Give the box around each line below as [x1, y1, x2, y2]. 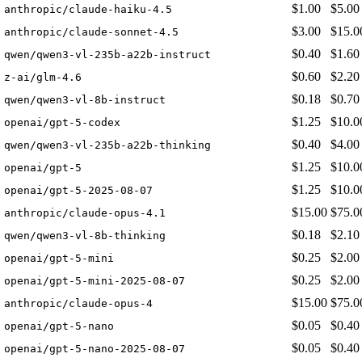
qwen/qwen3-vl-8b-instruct [4, 94, 166, 107]
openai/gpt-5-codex [4, 116, 120, 129]
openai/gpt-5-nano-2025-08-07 [4, 343, 185, 356]
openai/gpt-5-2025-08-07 [4, 184, 153, 197]
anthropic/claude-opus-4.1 [4, 207, 166, 220]
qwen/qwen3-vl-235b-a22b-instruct [4, 48, 211, 61]
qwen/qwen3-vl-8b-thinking [4, 229, 166, 242]
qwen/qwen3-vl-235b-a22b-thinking [4, 139, 211, 152]
